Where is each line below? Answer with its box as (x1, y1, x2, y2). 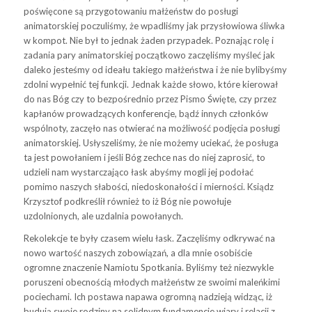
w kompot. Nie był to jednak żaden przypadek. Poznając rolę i (23, 34, 274, 46)
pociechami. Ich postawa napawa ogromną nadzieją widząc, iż (23, 290, 272, 302)
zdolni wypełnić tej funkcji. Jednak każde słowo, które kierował (23, 78, 278, 90)
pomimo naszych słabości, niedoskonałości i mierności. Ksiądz (23, 180, 274, 192)
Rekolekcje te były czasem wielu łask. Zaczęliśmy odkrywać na (23, 232, 275, 244)
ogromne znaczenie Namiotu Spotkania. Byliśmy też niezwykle (23, 261, 274, 273)
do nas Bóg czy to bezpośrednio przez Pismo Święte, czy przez (23, 93, 276, 104)
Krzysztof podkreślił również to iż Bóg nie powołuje (23, 195, 231, 207)
